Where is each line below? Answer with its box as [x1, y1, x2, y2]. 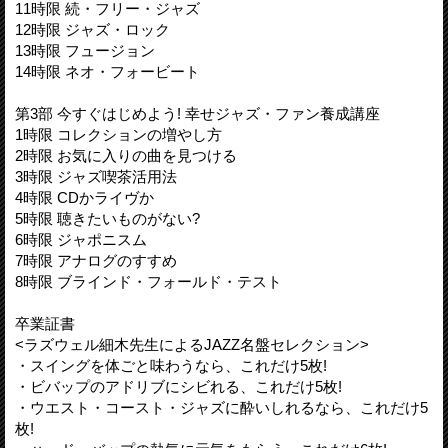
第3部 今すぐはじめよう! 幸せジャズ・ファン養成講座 [15, 104, 380, 122]
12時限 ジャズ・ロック [15, 20, 170, 38]
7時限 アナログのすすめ [15, 251, 177, 269]
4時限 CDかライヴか [15, 188, 154, 206]
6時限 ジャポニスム [15, 230, 147, 248]
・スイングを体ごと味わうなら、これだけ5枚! [15, 356, 327, 374]
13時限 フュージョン [15, 41, 155, 59]
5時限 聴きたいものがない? [15, 209, 200, 227]
